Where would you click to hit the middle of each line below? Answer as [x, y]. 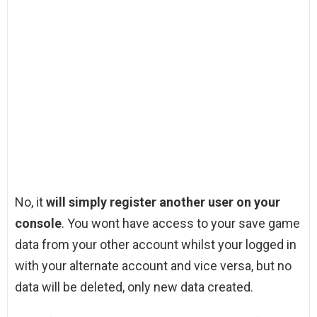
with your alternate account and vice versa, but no [153, 266]
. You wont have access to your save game [181, 224]
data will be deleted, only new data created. [134, 287]
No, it [30, 202]
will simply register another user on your [163, 202]
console [38, 224]
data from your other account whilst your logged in [156, 245]
